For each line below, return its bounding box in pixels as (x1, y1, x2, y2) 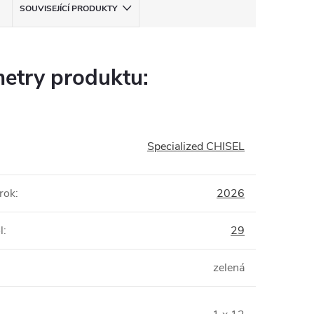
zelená (213, 260, 245, 275)
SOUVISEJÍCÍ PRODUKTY (20, 3, 117, 14)
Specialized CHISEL (147, 139, 245, 154)
